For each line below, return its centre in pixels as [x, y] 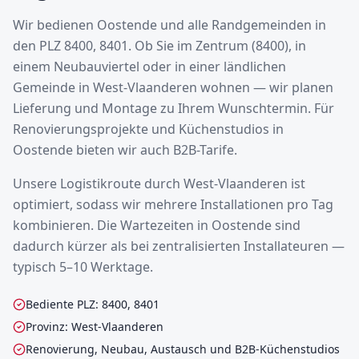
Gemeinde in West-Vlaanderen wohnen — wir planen [173, 87]
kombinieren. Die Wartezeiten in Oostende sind [157, 225]
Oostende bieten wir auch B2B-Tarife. [125, 150]
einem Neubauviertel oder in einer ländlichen [149, 67]
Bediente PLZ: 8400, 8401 [93, 304]
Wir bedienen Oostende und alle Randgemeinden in [169, 25]
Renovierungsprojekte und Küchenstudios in [148, 129]
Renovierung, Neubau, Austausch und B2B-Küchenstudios [183, 349]
